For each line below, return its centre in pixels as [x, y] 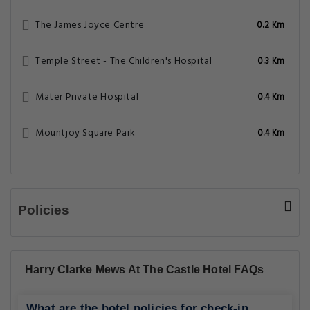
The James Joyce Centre [90, 25]
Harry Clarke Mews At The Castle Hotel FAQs [145, 270]
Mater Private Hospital [87, 97]
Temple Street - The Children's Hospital [124, 61]
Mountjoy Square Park [85, 133]
